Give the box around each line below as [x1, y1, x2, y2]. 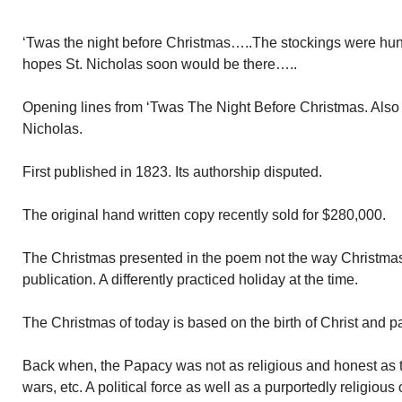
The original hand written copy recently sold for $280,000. [22, 207, 386, 223]
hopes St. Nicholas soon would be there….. [22, 57, 297, 72]
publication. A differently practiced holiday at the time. [22, 272, 358, 287]
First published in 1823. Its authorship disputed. [22, 164, 322, 179]
